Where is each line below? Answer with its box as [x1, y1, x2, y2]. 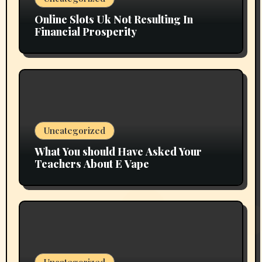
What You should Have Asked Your [34, 144, 202, 158]
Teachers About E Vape [34, 156, 149, 171]
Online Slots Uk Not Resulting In [34, 12, 193, 26]
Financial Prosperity [34, 24, 137, 39]
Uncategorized [43, 124, 105, 136]
